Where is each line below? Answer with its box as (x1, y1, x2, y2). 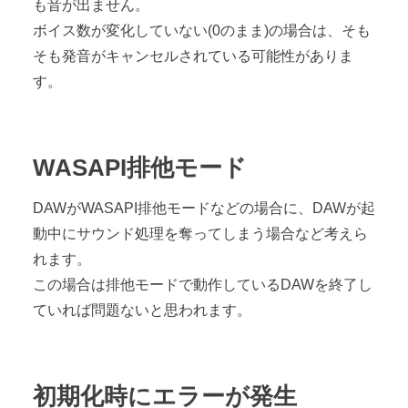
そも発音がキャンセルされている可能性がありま (33, 47, 353, 64)
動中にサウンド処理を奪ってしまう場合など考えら (33, 225, 368, 241)
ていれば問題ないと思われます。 (33, 301, 251, 318)
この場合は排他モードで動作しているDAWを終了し (33, 276, 372, 292)
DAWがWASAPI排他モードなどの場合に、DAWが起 (33, 199, 375, 216)
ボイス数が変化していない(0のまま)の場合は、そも (33, 22, 371, 38)
